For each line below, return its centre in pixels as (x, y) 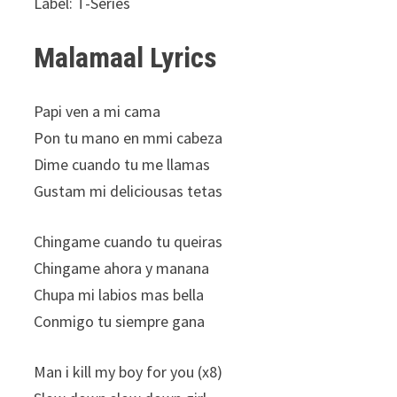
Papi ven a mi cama (97, 111)
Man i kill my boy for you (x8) (128, 371)
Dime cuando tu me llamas (122, 164)
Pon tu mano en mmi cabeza (128, 137)
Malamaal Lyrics (126, 58)
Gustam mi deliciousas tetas (128, 191)
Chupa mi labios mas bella (119, 294)
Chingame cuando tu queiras (128, 241)
